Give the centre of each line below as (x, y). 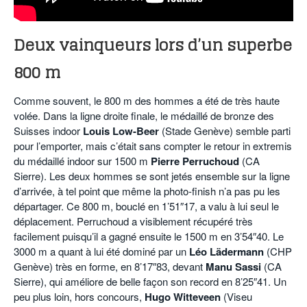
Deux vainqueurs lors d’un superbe (153, 45)
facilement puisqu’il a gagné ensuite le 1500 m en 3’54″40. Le (149, 236)
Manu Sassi (235, 267)
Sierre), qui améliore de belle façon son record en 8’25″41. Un (150, 282)
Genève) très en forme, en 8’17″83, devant (110, 267)
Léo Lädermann (226, 252)
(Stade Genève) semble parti (225, 131)
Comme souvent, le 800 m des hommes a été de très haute (147, 101)
